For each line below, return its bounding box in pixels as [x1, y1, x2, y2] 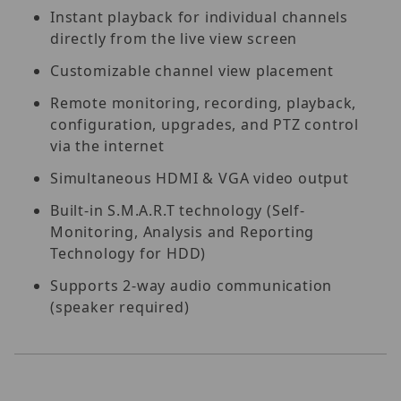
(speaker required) [50, 297, 190, 318]
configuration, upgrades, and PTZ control [50, 115, 359, 135]
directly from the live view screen [50, 29, 298, 49]
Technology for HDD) [50, 243, 211, 264]
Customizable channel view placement [50, 61, 338, 81]
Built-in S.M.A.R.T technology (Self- [50, 200, 305, 221]
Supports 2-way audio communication [50, 276, 333, 296]
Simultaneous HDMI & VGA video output [50, 168, 349, 189]
